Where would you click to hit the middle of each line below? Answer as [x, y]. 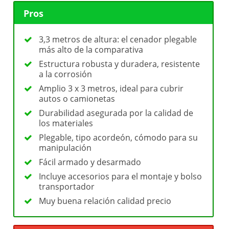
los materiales [66, 123]
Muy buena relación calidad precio [105, 201]
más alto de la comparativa [91, 50]
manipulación [65, 148]
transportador [67, 187]
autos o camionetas [77, 99]
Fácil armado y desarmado [90, 162]
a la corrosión [66, 74]
